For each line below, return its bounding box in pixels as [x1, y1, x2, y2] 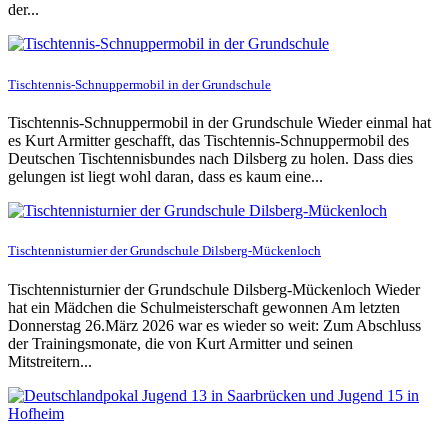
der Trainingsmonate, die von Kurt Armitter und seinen [8, 334, 353, 352]
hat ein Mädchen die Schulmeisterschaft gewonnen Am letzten [8, 298, 400, 316]
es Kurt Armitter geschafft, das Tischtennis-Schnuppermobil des [8, 131, 409, 149]
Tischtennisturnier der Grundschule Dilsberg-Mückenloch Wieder [8, 280, 420, 298]
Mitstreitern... [8, 352, 92, 370]
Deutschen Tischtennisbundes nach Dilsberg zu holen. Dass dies [8, 149, 413, 167]
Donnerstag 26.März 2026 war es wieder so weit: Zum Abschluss [8, 316, 421, 334]
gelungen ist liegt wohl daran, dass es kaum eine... [8, 167, 323, 185]
